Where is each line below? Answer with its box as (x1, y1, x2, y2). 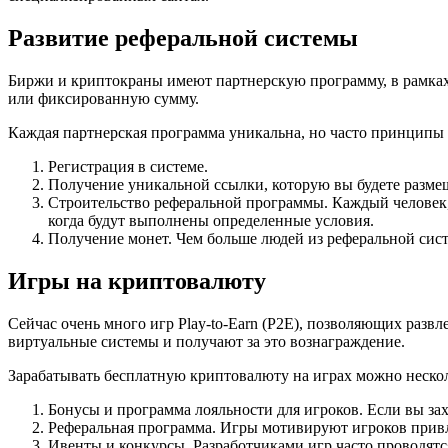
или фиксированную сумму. (8, 89, 199, 107)
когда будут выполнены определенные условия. (48, 211, 374, 229)
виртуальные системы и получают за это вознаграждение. (8, 332, 405, 350)
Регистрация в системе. (48, 157, 208, 175)
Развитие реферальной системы (8, 24, 358, 51)
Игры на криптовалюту (8, 267, 266, 294)
